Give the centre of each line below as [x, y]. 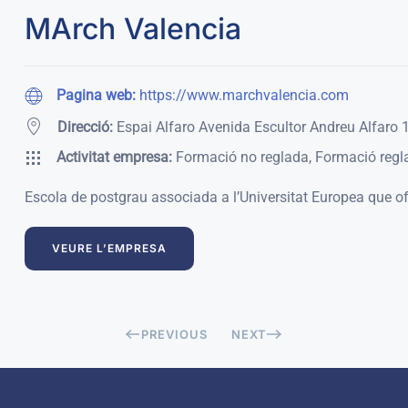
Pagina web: [97, 95]
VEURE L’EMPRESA [109, 249]
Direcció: [85, 127]
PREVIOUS [174, 334]
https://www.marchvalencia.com [244, 95]
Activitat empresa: [116, 158]
